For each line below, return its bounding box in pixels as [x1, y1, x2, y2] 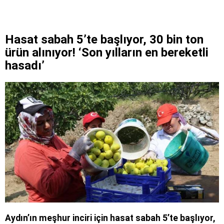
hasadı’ [5, 58, 44, 72]
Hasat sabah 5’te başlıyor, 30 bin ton [5, 32, 203, 46]
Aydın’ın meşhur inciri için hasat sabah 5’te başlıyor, [5, 212, 215, 223]
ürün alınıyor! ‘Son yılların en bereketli [5, 45, 208, 59]
